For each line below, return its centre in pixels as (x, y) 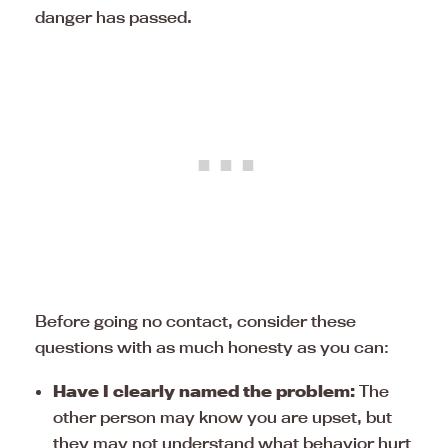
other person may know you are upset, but (222, 417)
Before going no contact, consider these (195, 321)
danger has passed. (113, 17)
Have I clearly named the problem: (204, 391)
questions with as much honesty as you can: (212, 347)
